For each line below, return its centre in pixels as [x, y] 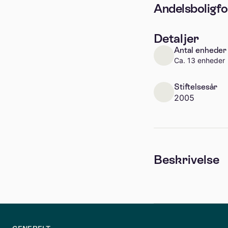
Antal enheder [200, 50]
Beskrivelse [187, 160]
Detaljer [176, 38]
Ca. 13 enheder [199, 60]
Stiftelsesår [196, 87]
